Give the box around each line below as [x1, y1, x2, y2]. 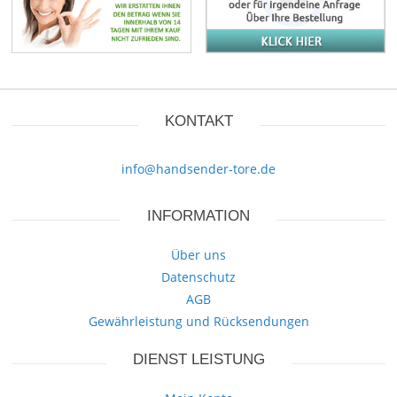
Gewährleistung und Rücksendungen [88, 313, 309, 331]
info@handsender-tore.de [121, 160, 276, 178]
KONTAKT [164, 113, 233, 130]
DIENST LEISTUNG [132, 351, 265, 369]
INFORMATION [147, 207, 250, 225]
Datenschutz [161, 269, 236, 286]
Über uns [171, 246, 226, 264]
